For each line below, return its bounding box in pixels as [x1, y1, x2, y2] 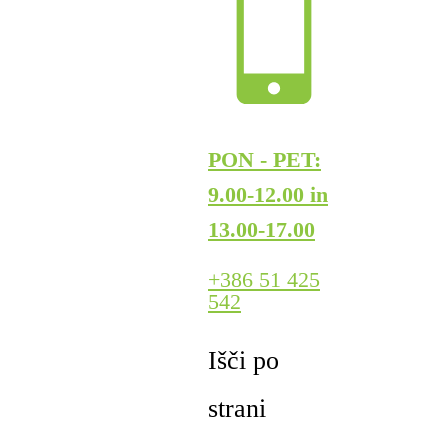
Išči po [208, 346, 279, 376]
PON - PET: [208, 146, 321, 172]
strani [208, 394, 266, 424]
